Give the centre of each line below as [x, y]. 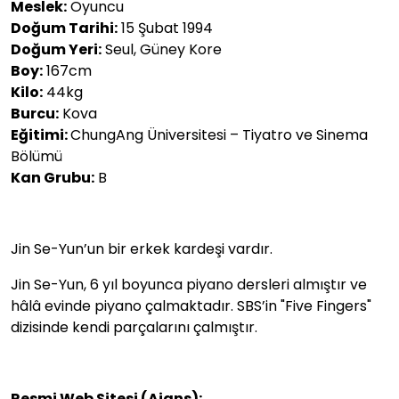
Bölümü [37, 156]
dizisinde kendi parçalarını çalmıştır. [134, 327]
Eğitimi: [41, 134]
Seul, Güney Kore [162, 49]
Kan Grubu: [53, 177]
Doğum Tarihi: [64, 28]
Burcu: [35, 113]
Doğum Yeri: [56, 49]
